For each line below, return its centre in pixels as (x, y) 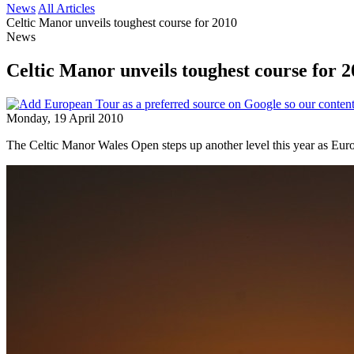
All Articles (66, 8)
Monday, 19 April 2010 (65, 118)
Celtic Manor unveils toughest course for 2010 (122, 23)
